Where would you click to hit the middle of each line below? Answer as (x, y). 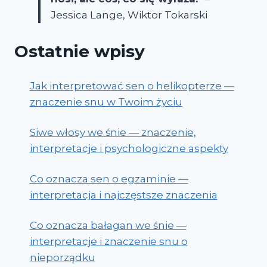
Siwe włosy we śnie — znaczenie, (113, 132)
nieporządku (62, 257)
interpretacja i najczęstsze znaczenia (123, 195)
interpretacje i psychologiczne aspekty (129, 148)
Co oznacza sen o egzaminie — (109, 178)
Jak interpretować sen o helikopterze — (132, 86)
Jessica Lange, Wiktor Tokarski (129, 15)
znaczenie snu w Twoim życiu (106, 102)
